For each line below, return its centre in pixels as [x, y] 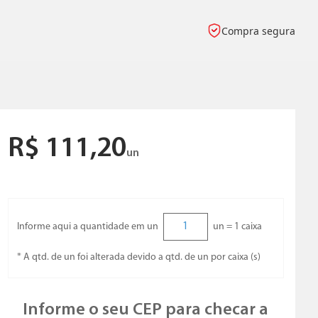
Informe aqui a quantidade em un [87, 226]
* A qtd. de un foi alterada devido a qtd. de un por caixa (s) [138, 258]
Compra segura [258, 31]
